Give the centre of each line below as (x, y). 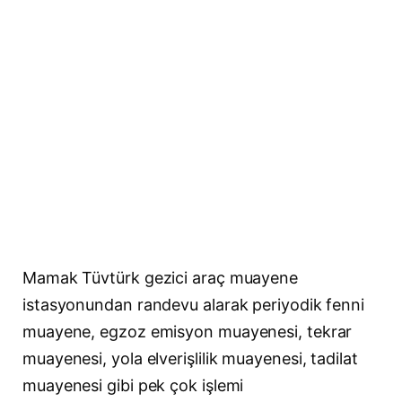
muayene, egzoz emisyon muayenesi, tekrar (188, 332)
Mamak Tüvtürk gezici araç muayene (161, 278)
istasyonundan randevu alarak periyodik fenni (194, 305)
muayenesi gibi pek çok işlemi (133, 385)
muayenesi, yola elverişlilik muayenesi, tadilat (190, 358)
